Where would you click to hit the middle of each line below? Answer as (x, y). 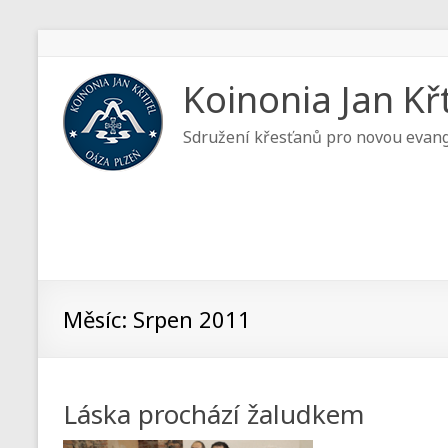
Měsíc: (98, 319)
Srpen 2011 (192, 319)
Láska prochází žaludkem (213, 414)
